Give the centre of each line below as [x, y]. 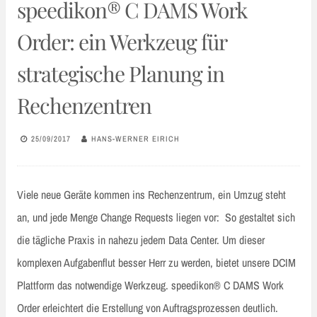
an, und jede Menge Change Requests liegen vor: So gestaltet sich [156, 217]
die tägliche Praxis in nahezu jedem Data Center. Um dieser [141, 240]
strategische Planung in [121, 73]
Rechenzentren [84, 105]
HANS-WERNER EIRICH [136, 139]
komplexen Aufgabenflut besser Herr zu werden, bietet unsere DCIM [156, 262]
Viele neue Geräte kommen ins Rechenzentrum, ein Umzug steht [151, 194]
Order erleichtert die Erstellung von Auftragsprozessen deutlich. [148, 307]
